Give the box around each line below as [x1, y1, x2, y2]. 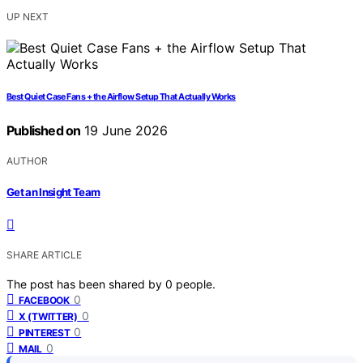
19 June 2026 [80, 122, 169, 139]
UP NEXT [6, 11, 49, 23]
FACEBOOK [19, 293, 70, 306]
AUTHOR [6, 155, 48, 168]
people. [176, 276, 216, 291]
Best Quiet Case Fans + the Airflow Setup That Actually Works [6, 92, 236, 103]
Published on [6, 122, 81, 139]
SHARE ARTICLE [6, 248, 82, 261]
